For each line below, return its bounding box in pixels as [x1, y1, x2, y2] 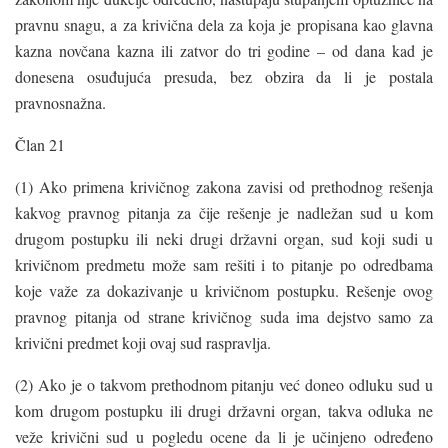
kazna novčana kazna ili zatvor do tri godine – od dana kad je [15, 39, 433, 61]
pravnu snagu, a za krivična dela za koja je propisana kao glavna [15, 13, 433, 35]
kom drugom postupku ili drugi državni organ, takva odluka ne [15, 399, 433, 421]
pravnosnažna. [15, 91, 106, 113]
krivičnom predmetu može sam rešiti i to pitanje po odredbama [15, 253, 433, 275]
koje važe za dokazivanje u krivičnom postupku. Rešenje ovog [15, 279, 433, 301]
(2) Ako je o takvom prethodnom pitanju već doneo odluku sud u [15, 373, 433, 395]
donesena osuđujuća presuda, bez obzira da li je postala [15, 65, 433, 87]
